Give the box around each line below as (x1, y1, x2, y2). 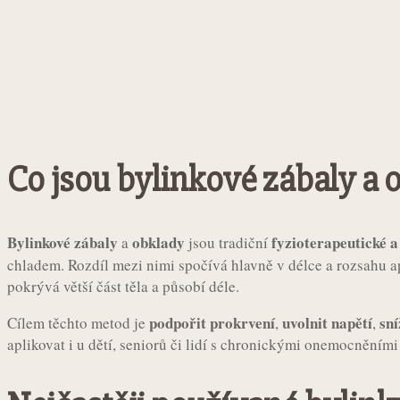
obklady (132, 231, 185, 254)
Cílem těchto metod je (7, 312, 149, 334)
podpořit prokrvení (149, 312, 275, 335)
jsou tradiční (185, 232, 271, 254)
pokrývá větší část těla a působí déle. (7, 276, 239, 297)
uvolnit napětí (282, 312, 372, 335)
